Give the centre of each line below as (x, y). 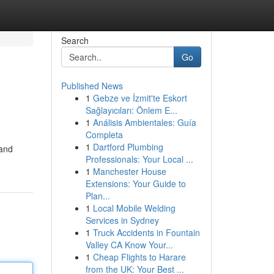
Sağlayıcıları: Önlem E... (131, 110)
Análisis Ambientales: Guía (144, 122)
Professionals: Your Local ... (139, 159)
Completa (104, 135)
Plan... (98, 196)
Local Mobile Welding (134, 208)
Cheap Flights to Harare (139, 257)
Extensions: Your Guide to (135, 183)
